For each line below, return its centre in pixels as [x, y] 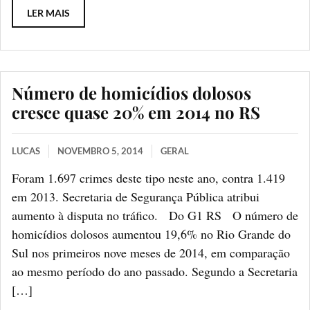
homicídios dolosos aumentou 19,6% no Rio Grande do [151, 234]
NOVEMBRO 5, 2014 [100, 151]
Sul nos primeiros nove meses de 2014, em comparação [151, 252]
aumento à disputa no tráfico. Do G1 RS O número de [155, 215]
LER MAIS [48, 12]
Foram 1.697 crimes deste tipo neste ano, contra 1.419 [148, 177]
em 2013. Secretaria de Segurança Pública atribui [136, 196]
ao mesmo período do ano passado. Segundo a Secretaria [155, 271]
